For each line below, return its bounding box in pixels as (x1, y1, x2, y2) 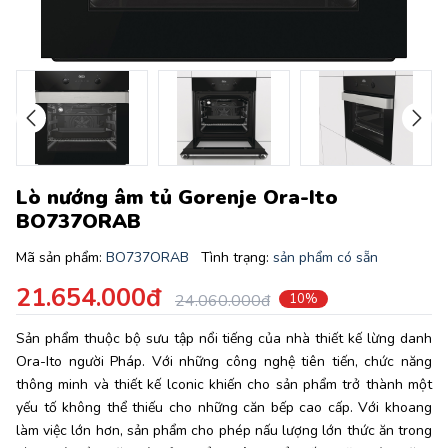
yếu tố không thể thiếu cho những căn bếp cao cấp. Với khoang (16, 398, 432, 417)
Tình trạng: (201, 248, 273, 267)
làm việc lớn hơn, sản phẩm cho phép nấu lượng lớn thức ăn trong (16, 421, 432, 440)
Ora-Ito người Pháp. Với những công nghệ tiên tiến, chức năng (16, 352, 432, 371)
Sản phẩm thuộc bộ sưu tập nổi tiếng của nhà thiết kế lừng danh (16, 329, 432, 348)
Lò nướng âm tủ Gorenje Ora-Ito (16, 184, 338, 211)
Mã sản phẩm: (16, 248, 106, 267)
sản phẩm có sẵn (273, 248, 378, 267)
